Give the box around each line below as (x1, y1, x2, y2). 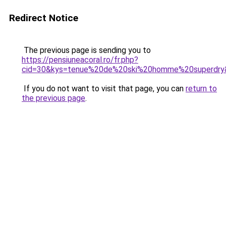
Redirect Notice (9, 12, 78, 24)
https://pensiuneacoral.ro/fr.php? (22, 55, 138, 65)
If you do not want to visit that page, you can (22, 84, 186, 93)
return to (186, 84, 217, 93)
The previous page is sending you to (22, 45, 151, 55)
